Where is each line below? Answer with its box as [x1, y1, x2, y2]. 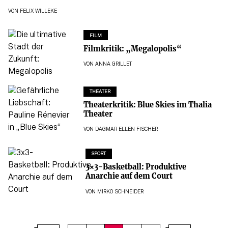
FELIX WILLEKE [20, 9, 57, 14]
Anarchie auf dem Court [85, 172, 173, 181]
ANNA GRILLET [95, 62, 132, 67]
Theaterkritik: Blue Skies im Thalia [83, 100, 212, 109]
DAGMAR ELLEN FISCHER [95, 127, 158, 132]
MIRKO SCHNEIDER [97, 189, 144, 194]
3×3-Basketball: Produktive [85, 162, 186, 172]
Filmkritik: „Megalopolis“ [83, 44, 182, 53]
